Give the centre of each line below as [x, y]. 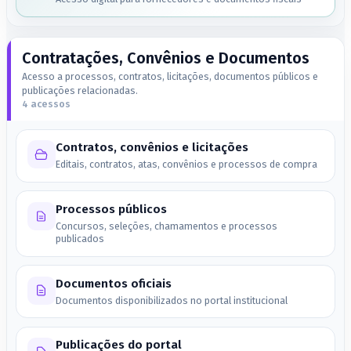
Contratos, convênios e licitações [152, 148]
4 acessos [46, 104]
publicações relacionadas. [80, 91]
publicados [80, 239]
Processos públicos [111, 210]
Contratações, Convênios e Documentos [165, 58]
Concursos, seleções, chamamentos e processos [166, 226]
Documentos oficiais [113, 283]
